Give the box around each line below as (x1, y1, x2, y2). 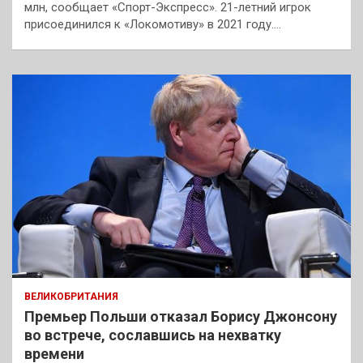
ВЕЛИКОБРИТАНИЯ (24, 291, 118, 303)
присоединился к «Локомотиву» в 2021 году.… (24, 17, 281, 32)
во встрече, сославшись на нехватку (24, 327, 281, 344)
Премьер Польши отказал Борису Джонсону (24, 308, 337, 326)
